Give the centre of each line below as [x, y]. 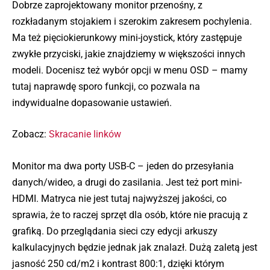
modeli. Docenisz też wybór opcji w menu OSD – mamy [130, 70]
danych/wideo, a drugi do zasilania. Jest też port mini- [127, 182]
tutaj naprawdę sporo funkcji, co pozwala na [106, 86]
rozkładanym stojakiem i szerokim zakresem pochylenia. [132, 21]
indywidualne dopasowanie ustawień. [92, 102]
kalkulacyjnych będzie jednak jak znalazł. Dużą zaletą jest [135, 247]
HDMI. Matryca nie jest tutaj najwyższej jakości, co [119, 198]
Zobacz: [30, 134]
